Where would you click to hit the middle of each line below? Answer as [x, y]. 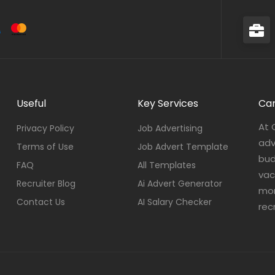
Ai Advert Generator [180, 184]
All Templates [166, 165]
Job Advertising [170, 128]
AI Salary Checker [174, 202]
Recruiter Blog [46, 184]
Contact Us [41, 202]
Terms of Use [45, 147]
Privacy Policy [46, 128]
